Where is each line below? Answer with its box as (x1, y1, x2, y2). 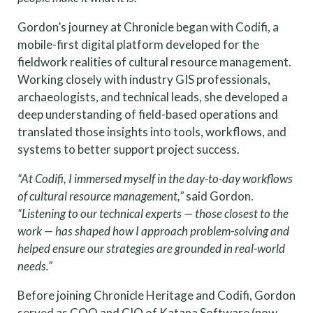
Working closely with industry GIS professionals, (17, 71, 270, 87)
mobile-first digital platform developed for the (17, 36, 259, 52)
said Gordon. (184, 188, 254, 203)
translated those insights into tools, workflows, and (17, 124, 286, 139)
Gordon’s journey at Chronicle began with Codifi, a (17, 19, 279, 34)
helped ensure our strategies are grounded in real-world (17, 240, 285, 256)
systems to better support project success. (17, 141, 240, 156)
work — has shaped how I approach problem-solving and (17, 223, 289, 238)
